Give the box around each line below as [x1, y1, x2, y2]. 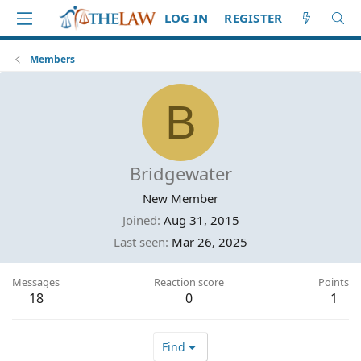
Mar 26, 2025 [172, 234, 247, 250]
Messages [12, 275, 60, 289]
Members [30, 52, 76, 66]
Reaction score [154, 275, 224, 289]
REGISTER [224, 10, 283, 26]
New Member [143, 190, 218, 206]
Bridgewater [129, 161, 232, 185]
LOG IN [164, 10, 209, 26]
